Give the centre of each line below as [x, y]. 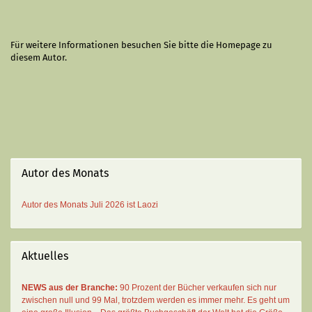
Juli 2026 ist [112, 205]
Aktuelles [45, 256]
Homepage [238, 45]
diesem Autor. [39, 57]
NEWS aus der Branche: [70, 288]
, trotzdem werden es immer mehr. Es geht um [204, 300]
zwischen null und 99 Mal [70, 300]
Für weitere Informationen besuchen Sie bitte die [113, 45]
